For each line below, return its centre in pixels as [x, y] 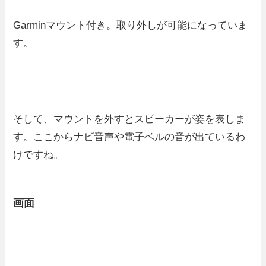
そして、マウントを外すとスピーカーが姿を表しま [129, 119]
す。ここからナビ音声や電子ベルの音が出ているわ [129, 137]
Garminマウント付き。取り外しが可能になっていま [131, 25]
